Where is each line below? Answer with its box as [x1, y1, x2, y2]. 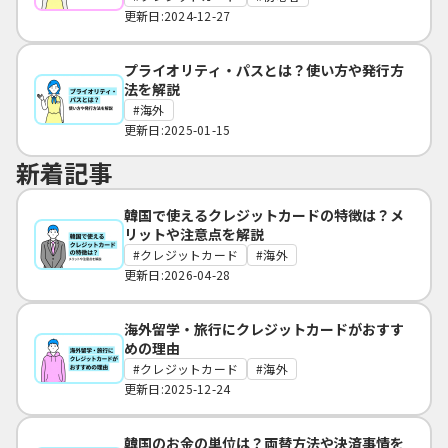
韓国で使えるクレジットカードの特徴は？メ [124, 204, 404, 225]
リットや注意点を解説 [124, 223, 264, 244]
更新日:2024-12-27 [124, 6, 231, 24]
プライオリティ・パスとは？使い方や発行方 [124, 59, 404, 80]
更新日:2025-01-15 [124, 120, 231, 138]
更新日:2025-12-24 [124, 379, 231, 397]
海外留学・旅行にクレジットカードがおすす [124, 318, 404, 339]
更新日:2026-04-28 [124, 265, 231, 283]
